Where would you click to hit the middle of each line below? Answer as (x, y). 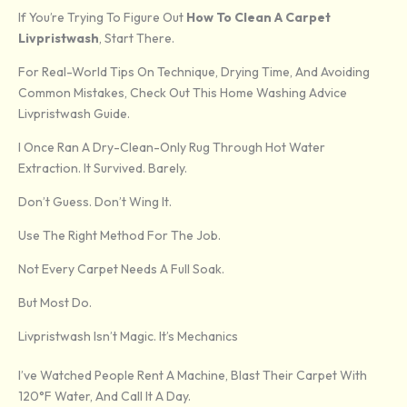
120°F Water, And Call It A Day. (104, 397)
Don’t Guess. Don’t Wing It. (95, 202)
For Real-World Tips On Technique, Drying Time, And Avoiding (194, 72)
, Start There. (137, 39)
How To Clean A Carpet (258, 18)
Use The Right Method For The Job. (119, 236)
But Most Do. (55, 303)
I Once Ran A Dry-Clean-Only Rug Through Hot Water (172, 148)
